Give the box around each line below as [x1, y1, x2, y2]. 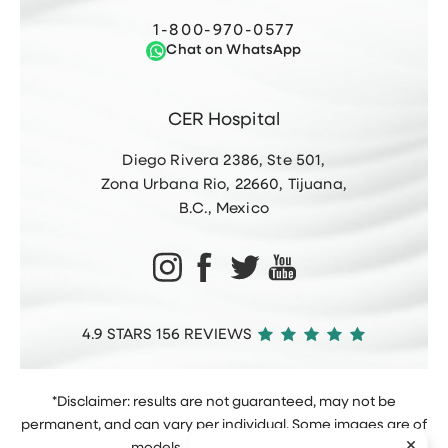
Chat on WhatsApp [166, 42, 302, 58]
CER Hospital [167, 110, 281, 130]
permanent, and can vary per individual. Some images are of [21, 418, 427, 434]
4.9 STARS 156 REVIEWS [82, 328, 253, 344]
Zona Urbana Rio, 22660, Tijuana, [101, 177, 347, 193]
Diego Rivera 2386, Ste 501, [122, 153, 326, 169]
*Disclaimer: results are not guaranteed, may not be [52, 395, 396, 411]
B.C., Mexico [179, 201, 269, 217]
